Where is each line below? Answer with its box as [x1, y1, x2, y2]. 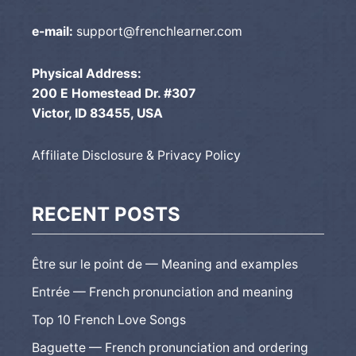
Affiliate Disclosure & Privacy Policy [32, 147, 241, 163]
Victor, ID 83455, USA [32, 105, 163, 121]
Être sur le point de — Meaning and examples [32, 256, 298, 272]
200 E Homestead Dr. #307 [32, 85, 195, 101]
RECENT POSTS [32, 202, 180, 226]
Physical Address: [32, 65, 141, 81]
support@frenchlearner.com [76, 23, 242, 39]
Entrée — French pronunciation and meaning [32, 284, 293, 300]
